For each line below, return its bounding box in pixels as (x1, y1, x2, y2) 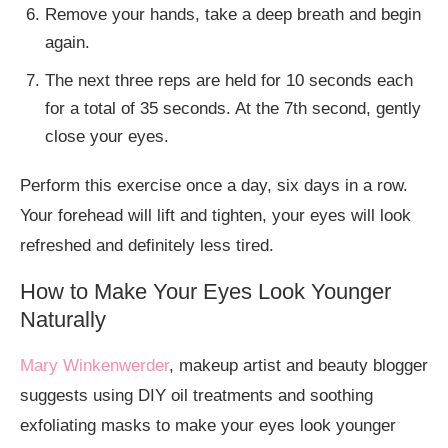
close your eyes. (45, 127, 169, 147)
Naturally (20, 307, 106, 333)
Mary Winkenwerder (20, 356, 169, 376)
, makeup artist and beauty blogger (169, 356, 428, 376)
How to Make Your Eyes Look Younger (20, 279, 391, 305)
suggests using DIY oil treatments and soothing (20, 386, 373, 406)
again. (45, 33, 90, 53)
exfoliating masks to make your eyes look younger (20, 416, 396, 436)
